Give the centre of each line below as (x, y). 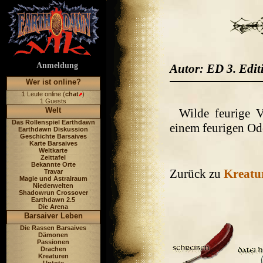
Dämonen (53, 235)
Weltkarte (53, 150)
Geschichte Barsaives (53, 136)
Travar (53, 171)
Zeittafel (53, 157)
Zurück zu (197, 174)
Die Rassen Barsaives (53, 228)
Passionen (53, 242)
